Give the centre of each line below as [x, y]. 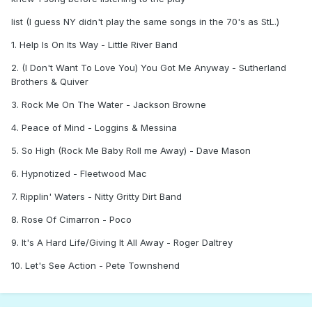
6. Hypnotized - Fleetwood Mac [79, 174]
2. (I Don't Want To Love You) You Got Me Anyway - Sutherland [149, 68]
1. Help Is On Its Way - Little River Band [94, 45]
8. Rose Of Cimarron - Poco [71, 220]
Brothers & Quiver [50, 82]
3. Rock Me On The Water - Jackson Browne [109, 105]
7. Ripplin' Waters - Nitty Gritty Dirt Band [96, 197]
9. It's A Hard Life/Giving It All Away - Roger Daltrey [122, 243]
